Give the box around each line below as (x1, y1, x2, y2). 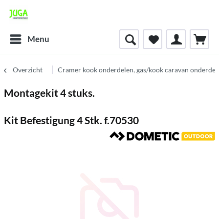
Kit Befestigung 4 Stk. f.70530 (4, 114, 139, 126)
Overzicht (13, 66, 43, 74)
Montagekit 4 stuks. (4, 87, 95, 99)
